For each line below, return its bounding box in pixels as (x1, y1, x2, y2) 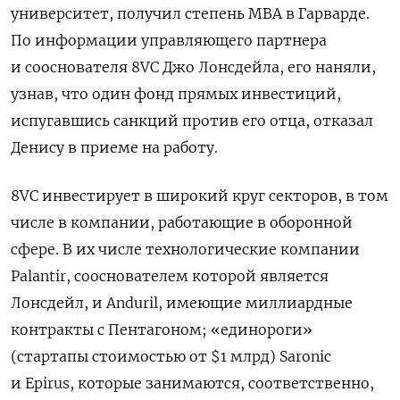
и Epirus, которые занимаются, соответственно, (11, 374, 374, 393)
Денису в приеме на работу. (11, 138, 218, 157)
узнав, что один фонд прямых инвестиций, (11, 85, 341, 104)
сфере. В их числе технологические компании (11, 240, 360, 259)
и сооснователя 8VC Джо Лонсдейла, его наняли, (11, 58, 376, 77)
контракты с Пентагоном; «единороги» (11, 321, 312, 339)
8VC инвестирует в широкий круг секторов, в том (11, 187, 388, 205)
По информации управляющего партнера (11, 31, 327, 50)
